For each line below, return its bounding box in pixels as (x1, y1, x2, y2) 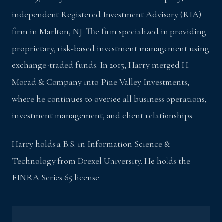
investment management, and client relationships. (12, 110, 194, 121)
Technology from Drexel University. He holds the (12, 155, 190, 166)
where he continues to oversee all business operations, (12, 93, 207, 105)
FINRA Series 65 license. (12, 171, 101, 183)
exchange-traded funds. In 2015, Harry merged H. (12, 59, 190, 71)
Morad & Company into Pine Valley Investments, (12, 76, 189, 88)
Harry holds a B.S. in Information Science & (12, 138, 170, 149)
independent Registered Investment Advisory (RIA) (12, 9, 201, 20)
